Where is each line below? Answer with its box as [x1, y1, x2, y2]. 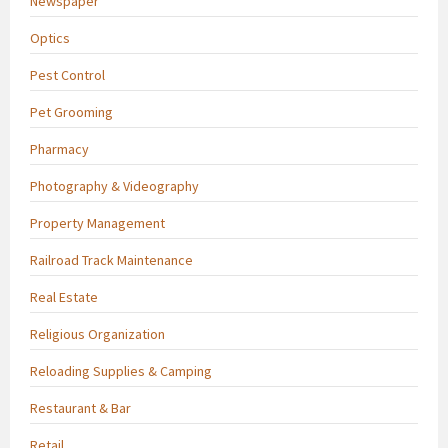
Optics [30, 28, 70, 47]
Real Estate [30, 287, 98, 306]
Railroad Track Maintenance [30, 250, 193, 269]
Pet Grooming [30, 102, 113, 121]
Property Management [30, 213, 165, 232]
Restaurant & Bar [30, 398, 131, 417]
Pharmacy [30, 139, 89, 158]
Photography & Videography [30, 176, 199, 195]
